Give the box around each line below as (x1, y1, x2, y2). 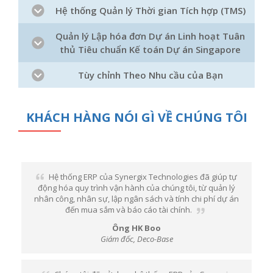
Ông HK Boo (112, 222, 161, 233)
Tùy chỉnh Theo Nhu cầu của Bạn (77, 69, 223, 81)
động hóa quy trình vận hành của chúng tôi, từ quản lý (38, 182, 235, 193)
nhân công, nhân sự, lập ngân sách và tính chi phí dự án (34, 193, 239, 204)
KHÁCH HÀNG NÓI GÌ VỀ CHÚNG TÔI (26, 109, 247, 126)
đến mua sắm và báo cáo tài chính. (65, 204, 192, 215)
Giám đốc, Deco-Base (100, 233, 173, 244)
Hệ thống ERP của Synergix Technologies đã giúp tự (49, 171, 237, 182)
